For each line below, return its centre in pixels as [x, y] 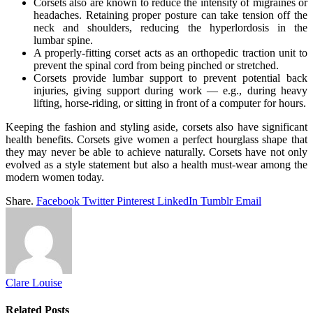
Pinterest [136, 201]
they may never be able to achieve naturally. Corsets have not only [156, 152]
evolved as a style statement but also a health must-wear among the [156, 164]
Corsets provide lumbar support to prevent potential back [170, 78]
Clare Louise [34, 282]
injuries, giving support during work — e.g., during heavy [170, 90]
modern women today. [55, 177]
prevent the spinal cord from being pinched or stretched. [156, 65]
